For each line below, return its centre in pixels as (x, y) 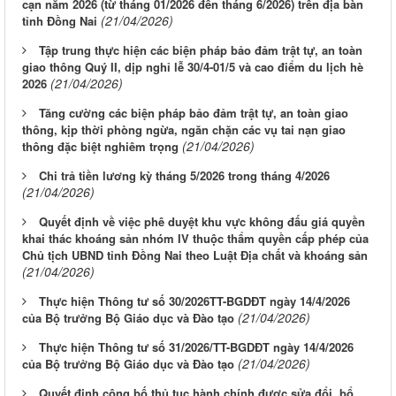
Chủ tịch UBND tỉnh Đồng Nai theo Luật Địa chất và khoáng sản (195, 255)
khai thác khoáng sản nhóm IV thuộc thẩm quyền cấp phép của (195, 239)
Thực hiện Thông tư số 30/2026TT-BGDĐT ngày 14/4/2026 (194, 301)
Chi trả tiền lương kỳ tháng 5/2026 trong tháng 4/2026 (184, 176)
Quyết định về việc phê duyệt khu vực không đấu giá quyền (202, 222)
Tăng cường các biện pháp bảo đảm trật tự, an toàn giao (194, 113)
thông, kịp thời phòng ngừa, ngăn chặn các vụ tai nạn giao (184, 130)
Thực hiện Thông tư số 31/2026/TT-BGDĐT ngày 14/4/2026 (196, 347)
